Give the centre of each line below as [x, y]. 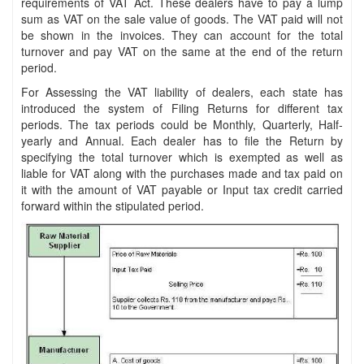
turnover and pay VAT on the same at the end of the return [182, 51]
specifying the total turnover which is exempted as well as [182, 156]
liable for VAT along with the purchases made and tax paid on [182, 173]
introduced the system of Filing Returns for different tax [182, 108]
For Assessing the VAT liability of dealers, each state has [182, 91]
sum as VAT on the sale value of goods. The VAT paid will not [182, 18]
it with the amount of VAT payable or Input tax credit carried [182, 189]
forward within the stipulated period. [113, 205]
